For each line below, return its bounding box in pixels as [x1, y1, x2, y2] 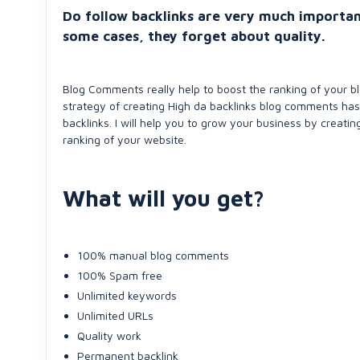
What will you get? [63, 185, 264, 211]
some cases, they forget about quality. [63, 28, 325, 44]
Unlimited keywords [77, 288, 177, 302]
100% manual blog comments [77, 248, 229, 262]
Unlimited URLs [77, 309, 153, 322]
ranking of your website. [63, 133, 186, 146]
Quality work [77, 329, 141, 342]
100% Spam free [77, 268, 162, 282]
